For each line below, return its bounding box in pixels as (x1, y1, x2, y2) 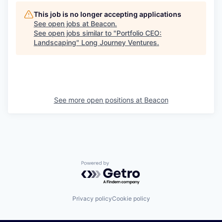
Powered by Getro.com (81, 160, 168, 170)
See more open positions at (54, 95, 144, 104)
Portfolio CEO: (116, 28, 162, 37)
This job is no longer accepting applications (34, 9, 181, 18)
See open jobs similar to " (34, 28, 116, 37)
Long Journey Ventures (81, 38, 157, 47)
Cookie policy (111, 195, 150, 203)
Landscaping (34, 38, 76, 47)
